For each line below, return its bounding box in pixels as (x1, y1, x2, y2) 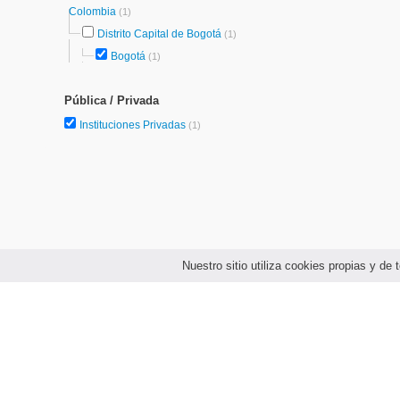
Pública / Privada (64, 94, 159, 107)
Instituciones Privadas (79, 119, 188, 131)
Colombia (69, 5, 119, 18)
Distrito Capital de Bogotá (97, 28, 221, 40)
